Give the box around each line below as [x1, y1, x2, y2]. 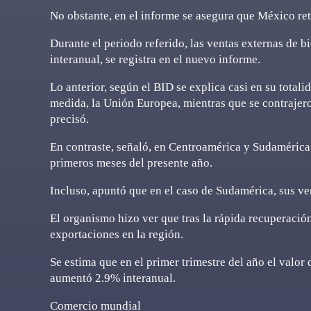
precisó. [50, 112, 89, 126]
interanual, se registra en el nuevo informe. [50, 52, 260, 66]
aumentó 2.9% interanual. [50, 271, 176, 285]
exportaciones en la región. [50, 227, 183, 241]
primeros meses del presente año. [50, 155, 212, 169]
